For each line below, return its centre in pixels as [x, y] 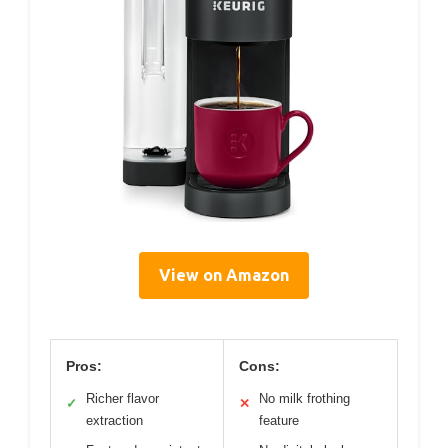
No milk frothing [304, 399]
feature [279, 421]
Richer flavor [122, 399]
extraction [114, 421]
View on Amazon [224, 275]
